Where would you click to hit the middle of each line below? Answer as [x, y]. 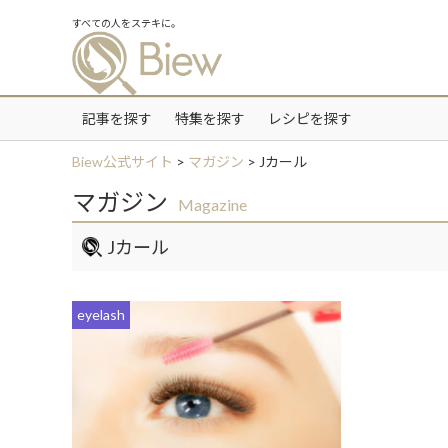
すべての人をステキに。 [126, 23]
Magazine [212, 205]
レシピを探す [310, 119]
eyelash [101, 315]
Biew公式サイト [122, 162]
